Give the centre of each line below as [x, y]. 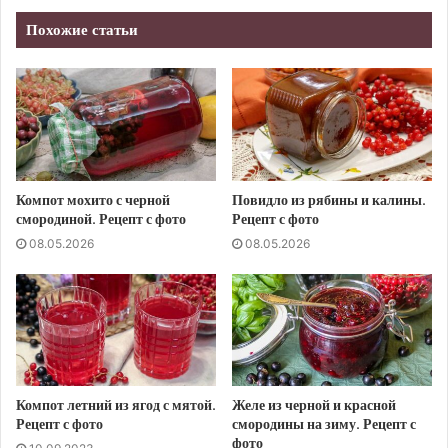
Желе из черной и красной [314, 405]
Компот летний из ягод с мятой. [116, 405]
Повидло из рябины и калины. [329, 199]
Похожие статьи [82, 29]
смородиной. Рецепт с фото [101, 218]
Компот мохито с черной [93, 199]
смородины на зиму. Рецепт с [324, 424]
